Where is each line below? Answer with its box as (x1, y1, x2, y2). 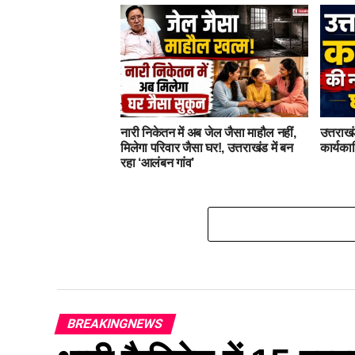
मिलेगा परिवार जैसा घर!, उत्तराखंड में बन (120, 140, 293, 155)
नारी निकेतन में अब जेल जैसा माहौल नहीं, (120, 125, 296, 139)
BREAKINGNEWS (65, 315, 166, 331)
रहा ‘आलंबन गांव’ (120, 155, 195, 170)
